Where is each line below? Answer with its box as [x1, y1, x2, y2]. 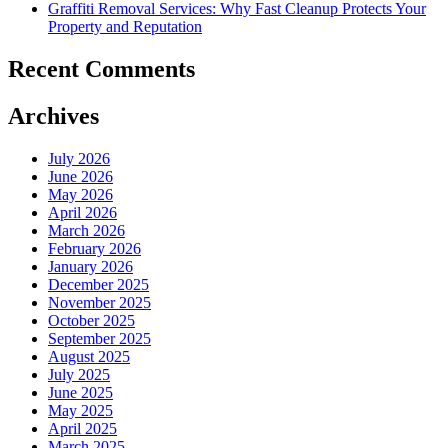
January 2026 [48, 257, 133, 275]
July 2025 [48, 365, 110, 383]
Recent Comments [8, 56, 195, 83]
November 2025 [48, 293, 151, 311]
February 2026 [48, 239, 141, 257]
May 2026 [48, 185, 113, 203]
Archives [8, 103, 99, 130]
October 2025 [48, 311, 135, 329]
